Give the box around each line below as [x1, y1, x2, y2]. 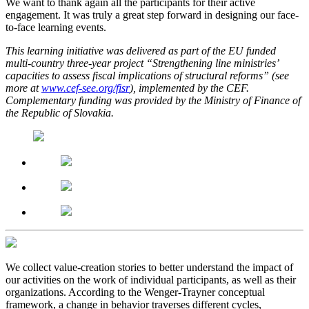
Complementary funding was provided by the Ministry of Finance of [6, 94, 301, 107]
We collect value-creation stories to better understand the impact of [6, 261, 293, 274]
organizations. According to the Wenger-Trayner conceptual [6, 286, 265, 299]
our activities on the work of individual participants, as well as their [6, 274, 296, 286]
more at [6, 82, 41, 94]
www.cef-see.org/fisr [41, 82, 130, 94]
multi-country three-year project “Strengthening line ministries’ [6, 57, 278, 70]
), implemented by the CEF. [130, 82, 249, 94]
